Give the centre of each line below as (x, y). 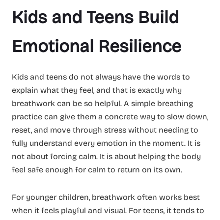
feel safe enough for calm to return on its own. (97, 169)
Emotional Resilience (96, 46)
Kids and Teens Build (95, 17)
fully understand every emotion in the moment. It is (106, 143)
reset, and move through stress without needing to (105, 130)
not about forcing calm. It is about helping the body (106, 156)
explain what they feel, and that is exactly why (97, 90)
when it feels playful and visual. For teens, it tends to (108, 210)
